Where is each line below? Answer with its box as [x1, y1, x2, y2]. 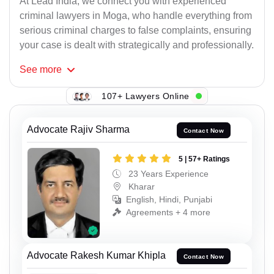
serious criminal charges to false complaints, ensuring [20, 25, 251, 36]
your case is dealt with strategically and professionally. [20, 40, 254, 51]
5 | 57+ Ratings [179, 154, 230, 163]
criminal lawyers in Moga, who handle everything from [20, 10, 252, 21]
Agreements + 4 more [126, 207, 210, 217]
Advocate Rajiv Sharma [27, 124, 130, 135]
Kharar [126, 181, 155, 191]
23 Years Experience [126, 168, 209, 179]
